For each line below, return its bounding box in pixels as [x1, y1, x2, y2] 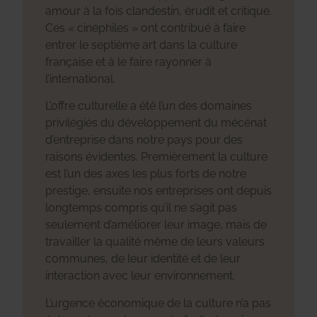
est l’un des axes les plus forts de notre [45, 167, 246, 181]
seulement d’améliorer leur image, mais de [45, 218, 267, 232]
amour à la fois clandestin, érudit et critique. [45, 4, 272, 18]
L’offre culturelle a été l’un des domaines [45, 99, 252, 113]
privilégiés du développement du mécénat [45, 116, 267, 130]
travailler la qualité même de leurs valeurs [45, 235, 265, 249]
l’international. [45, 72, 115, 86]
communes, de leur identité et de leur [45, 252, 241, 266]
